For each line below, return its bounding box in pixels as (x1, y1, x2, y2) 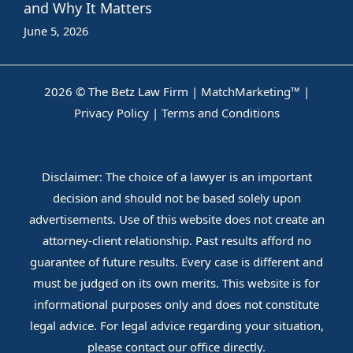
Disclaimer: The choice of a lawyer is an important (41, 168, 312, 184)
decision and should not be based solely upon (52, 189, 301, 206)
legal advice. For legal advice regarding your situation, (29, 317, 324, 333)
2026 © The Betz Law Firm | (43, 83, 201, 99)
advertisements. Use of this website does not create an (28, 210, 325, 227)
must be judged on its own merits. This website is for (33, 274, 320, 291)
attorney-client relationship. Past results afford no (42, 232, 311, 248)
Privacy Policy (73, 104, 149, 121)
